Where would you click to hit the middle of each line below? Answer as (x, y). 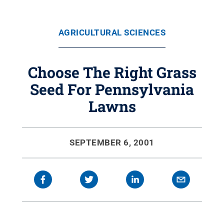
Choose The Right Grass (112, 72)
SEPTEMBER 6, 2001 (112, 142)
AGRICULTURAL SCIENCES (112, 32)
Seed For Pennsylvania (112, 89)
